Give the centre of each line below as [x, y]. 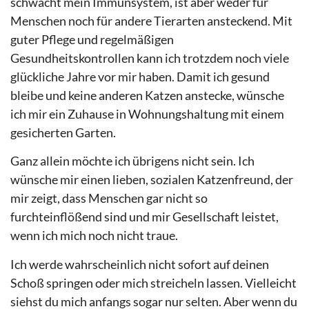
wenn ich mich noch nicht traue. [94, 236]
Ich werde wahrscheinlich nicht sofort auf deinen [140, 264]
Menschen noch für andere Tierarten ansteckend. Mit [151, 20]
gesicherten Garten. [63, 132]
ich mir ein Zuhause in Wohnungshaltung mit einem [147, 113]
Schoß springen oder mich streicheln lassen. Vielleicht [153, 282]
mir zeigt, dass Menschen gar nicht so [109, 198]
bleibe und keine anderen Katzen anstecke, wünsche [147, 95]
